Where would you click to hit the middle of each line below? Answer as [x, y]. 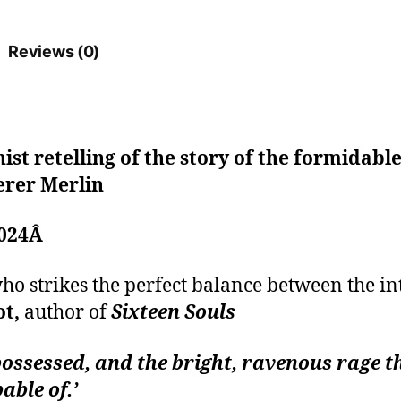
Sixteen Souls [171, 313]
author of [65, 313]
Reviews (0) [54, 51]
